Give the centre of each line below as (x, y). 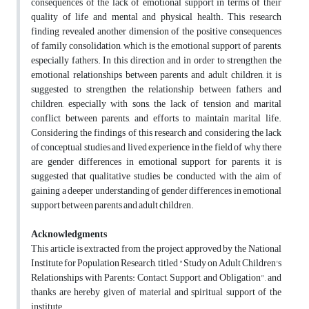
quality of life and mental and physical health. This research (156, 17)
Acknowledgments (69, 235)
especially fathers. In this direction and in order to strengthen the (156, 61)
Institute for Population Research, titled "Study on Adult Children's (156, 263)
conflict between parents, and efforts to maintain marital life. (156, 119)
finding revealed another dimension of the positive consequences (156, 32)
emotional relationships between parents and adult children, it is (156, 75)
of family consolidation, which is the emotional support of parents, (156, 46)
